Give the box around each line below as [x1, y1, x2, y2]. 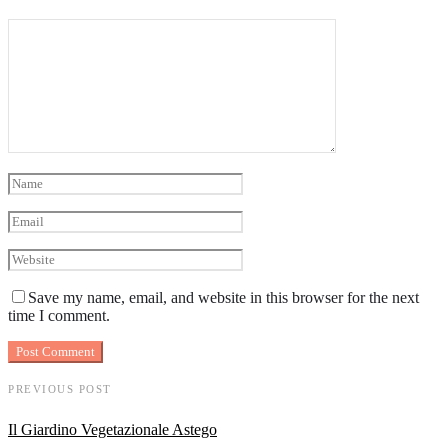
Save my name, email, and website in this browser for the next [28, 289, 419, 307]
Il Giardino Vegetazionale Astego [8, 420, 217, 438]
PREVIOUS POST [8, 383, 112, 396]
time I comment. [8, 307, 110, 325]
